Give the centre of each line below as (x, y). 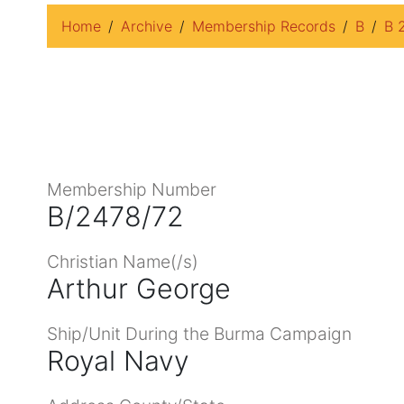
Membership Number (132, 189)
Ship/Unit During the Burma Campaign (199, 333)
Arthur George (139, 288)
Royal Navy (118, 360)
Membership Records (264, 26)
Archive (147, 26)
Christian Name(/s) (123, 261)
